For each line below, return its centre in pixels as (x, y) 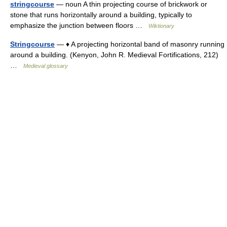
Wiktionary (161, 26)
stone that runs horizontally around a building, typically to (101, 15)
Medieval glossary (46, 66)
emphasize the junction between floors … (79, 25)
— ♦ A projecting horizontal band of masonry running (140, 44)
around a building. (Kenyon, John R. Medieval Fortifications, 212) (114, 55)
